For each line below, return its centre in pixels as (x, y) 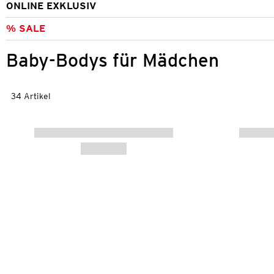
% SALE (26, 28)
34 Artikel (31, 96)
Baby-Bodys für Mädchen (113, 60)
